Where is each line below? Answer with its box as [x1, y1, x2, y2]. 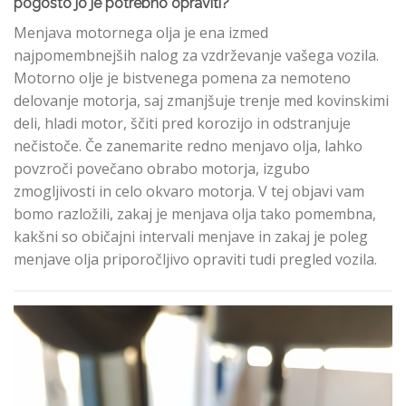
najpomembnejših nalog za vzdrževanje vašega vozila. [14, 44, 379, 65]
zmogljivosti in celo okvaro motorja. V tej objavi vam [14, 180, 364, 201]
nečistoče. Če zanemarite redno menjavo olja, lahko [14, 135, 362, 156]
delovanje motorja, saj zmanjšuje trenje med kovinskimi [14, 90, 389, 111]
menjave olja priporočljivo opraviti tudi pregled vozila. [14, 248, 377, 269]
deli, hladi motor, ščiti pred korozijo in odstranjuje [14, 112, 351, 133]
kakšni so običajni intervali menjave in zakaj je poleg [14, 226, 368, 246]
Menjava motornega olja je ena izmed [14, 22, 268, 43]
